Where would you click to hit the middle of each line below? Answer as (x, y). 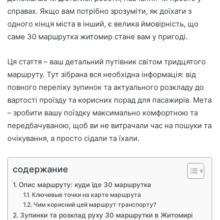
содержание (41, 169)
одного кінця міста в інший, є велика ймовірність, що (103, 24)
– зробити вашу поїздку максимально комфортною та (103, 113)
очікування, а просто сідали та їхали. (73, 138)
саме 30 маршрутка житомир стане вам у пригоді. (97, 37)
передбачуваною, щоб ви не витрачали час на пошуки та (110, 126)
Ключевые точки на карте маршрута (86, 195)
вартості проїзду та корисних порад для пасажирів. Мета (110, 100)
